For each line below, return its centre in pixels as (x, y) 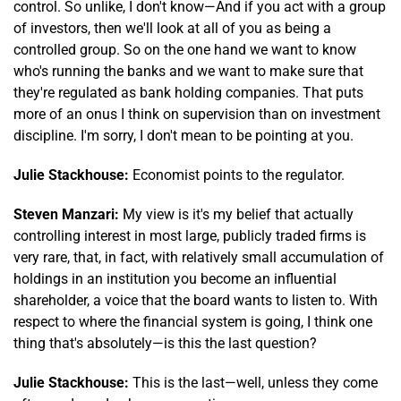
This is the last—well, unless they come (253, 382)
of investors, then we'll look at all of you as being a (172, 28)
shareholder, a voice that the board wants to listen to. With (196, 300)
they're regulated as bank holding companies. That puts (188, 92)
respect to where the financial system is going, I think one (193, 321)
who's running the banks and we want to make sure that (188, 71)
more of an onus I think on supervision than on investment (197, 114)
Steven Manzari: (66, 214)
